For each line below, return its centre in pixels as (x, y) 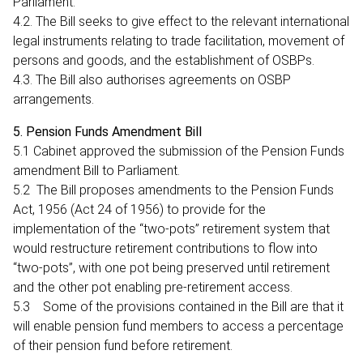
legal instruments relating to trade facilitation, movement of (179, 41)
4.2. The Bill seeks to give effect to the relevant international (181, 21)
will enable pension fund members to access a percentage (178, 326)
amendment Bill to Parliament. (98, 170)
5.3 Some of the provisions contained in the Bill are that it (178, 306)
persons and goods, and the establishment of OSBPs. (164, 60)
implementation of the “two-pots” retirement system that (171, 228)
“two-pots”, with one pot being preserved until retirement (171, 267)
